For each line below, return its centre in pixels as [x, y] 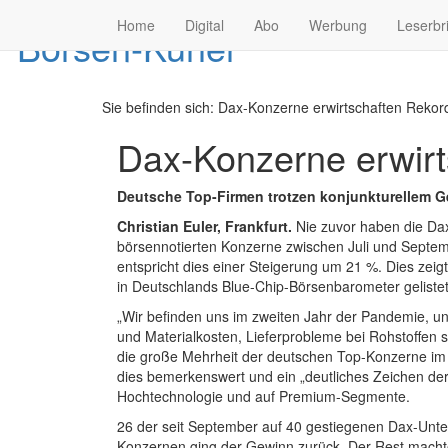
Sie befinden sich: [160, 107]
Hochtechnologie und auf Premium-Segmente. [263, 396]
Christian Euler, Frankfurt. [204, 226]
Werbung [338, 25]
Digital [204, 25]
